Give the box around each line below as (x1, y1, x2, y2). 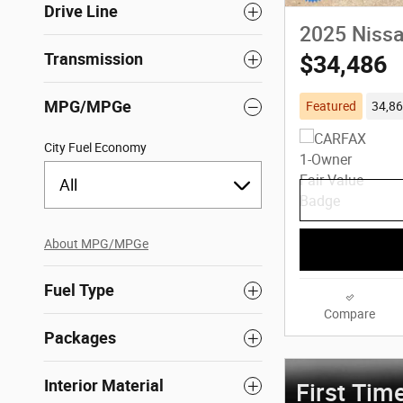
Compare (324, 306, 375, 321)
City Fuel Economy (44, 140, 147, 156)
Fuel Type (44, 281, 114, 300)
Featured (305, 99, 356, 114)
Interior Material (44, 376, 164, 396)
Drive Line (44, 2, 118, 22)
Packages (44, 328, 116, 348)
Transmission (44, 49, 143, 69)
